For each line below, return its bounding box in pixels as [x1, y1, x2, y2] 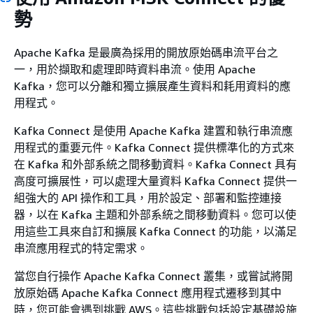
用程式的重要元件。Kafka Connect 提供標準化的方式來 [14, 140, 294, 154]
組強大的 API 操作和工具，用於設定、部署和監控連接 [14, 190, 282, 205]
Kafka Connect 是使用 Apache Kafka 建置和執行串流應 [14, 123, 293, 138]
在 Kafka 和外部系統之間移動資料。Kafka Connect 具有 [14, 156, 297, 171]
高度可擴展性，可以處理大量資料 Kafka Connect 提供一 [14, 173, 297, 188]
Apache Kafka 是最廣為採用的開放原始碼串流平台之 [14, 45, 278, 59]
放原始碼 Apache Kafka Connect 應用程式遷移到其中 [14, 285, 282, 300]
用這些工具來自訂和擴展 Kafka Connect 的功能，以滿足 [14, 224, 297, 238]
